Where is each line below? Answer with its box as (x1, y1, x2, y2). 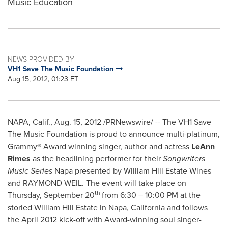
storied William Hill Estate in (8, 202, 108, 213)
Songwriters (163, 153, 205, 164)
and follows (165, 202, 208, 213)
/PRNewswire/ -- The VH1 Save (101, 116, 211, 128)
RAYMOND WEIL (23, 177, 82, 189)
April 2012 (21, 214, 57, 225)
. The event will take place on (82, 177, 186, 189)
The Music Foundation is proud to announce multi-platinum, (8, 128, 220, 140)
